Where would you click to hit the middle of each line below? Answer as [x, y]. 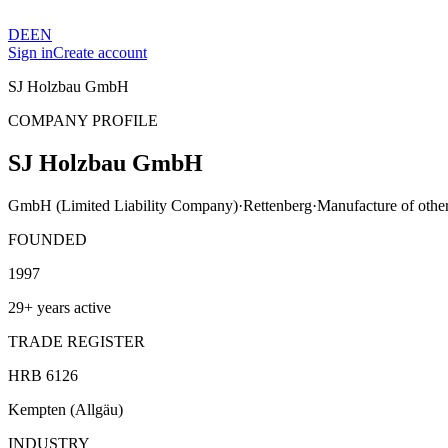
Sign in [30, 52]
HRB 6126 [43, 375]
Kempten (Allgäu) [65, 409]
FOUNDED [47, 239]
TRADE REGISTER [76, 341]
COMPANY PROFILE [83, 120]
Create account [100, 52]
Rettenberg [277, 205]
